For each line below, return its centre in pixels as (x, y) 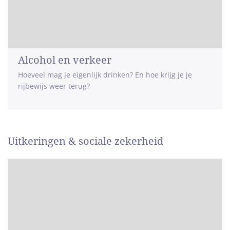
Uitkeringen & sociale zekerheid (85, 141)
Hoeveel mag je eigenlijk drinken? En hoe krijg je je (105, 75)
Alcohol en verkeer (65, 60)
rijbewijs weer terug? (54, 86)
